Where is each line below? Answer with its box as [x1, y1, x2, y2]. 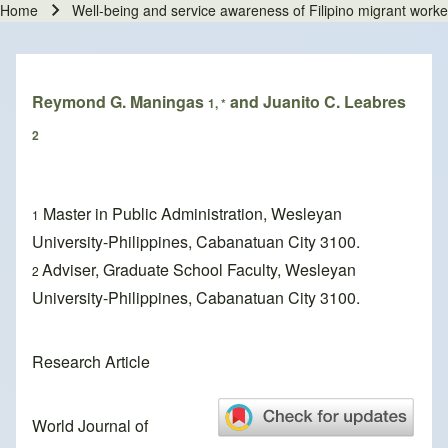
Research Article [32, 350, 150, 374]
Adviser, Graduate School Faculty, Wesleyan [42, 258, 356, 282]
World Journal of [32, 414, 148, 438]
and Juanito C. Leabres [226, 90, 406, 114]
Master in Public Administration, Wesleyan [39, 202, 342, 226]
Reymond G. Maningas [32, 90, 208, 114]
